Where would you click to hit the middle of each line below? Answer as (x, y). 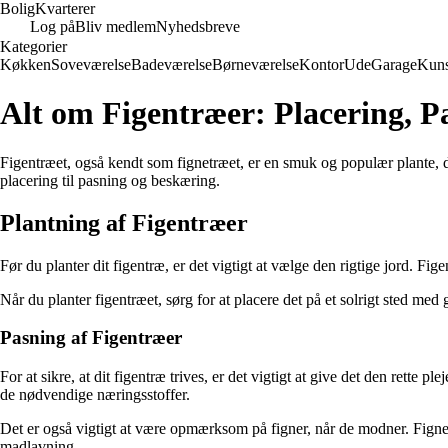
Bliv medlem (115, 26)
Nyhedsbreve (198, 26)
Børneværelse (255, 64)
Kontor (321, 64)
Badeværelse (171, 64)
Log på (52, 26)
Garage (394, 64)
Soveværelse (91, 64)
